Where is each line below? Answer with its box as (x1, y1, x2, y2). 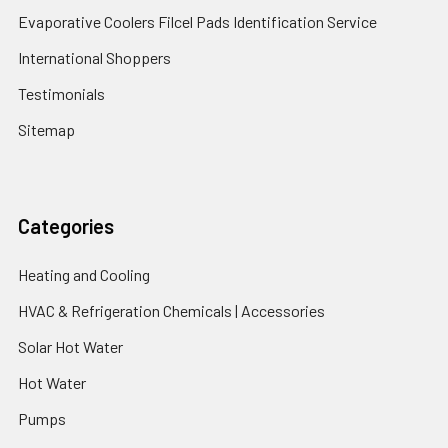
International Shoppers (18, 48, 171, 67)
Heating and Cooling (18, 265, 150, 284)
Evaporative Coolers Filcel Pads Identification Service (18, 12, 377, 31)
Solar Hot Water (18, 337, 123, 356)
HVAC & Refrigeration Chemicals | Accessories (18, 301, 325, 320)
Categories (18, 214, 114, 238)
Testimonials (18, 84, 105, 103)
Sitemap (18, 120, 75, 139)
